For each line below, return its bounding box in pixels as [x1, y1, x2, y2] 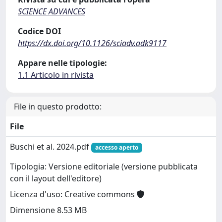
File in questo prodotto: [14, 101, 102, 112]
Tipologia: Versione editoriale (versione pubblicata [10, 161, 198, 172]
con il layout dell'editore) [10, 173, 102, 184]
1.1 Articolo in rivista [18, 69, 94, 80]
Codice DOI [18, 26, 61, 37]
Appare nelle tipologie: [18, 57, 107, 68]
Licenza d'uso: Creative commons [10, 189, 137, 200]
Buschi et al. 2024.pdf [10, 141, 91, 152]
